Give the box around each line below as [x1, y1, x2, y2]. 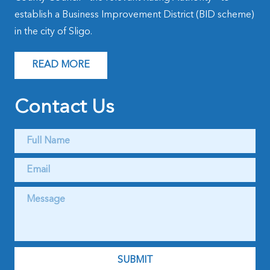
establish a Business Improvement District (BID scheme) [14, 10, 254, 20]
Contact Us [14, 98, 114, 118]
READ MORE [31, 60, 90, 71]
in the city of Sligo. [14, 27, 92, 37]
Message [14, 187, 53, 198]
